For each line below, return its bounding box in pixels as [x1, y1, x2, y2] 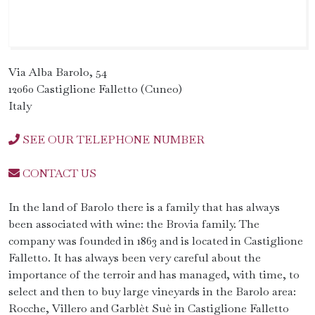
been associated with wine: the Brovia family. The [8, 217, 259, 231]
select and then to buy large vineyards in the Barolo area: [8, 284, 296, 299]
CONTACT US [20, 166, 96, 181]
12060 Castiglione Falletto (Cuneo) [8, 82, 182, 96]
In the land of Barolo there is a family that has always [8, 200, 280, 214]
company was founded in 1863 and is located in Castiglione [8, 233, 303, 248]
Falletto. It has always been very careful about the [8, 250, 261, 265]
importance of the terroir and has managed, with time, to [8, 267, 300, 282]
